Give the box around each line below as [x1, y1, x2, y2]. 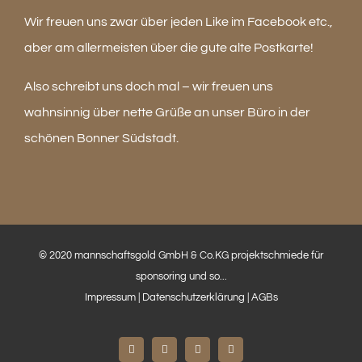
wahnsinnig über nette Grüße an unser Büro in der [24, 105, 310, 119]
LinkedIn [196, 347, 237, 360]
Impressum [84, 291, 136, 303]
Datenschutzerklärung [141, 291, 247, 303]
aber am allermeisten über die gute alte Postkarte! [24, 40, 314, 54]
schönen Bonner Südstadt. [24, 131, 179, 145]
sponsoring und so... [135, 270, 227, 282]
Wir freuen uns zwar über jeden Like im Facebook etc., [24, 15, 333, 28]
